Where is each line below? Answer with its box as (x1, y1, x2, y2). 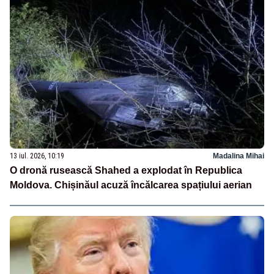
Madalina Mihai (213, 151, 264, 160)
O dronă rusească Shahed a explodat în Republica (10, 165, 242, 176)
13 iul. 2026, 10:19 (10, 151, 64, 160)
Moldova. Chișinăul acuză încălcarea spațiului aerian (10, 179, 252, 190)
